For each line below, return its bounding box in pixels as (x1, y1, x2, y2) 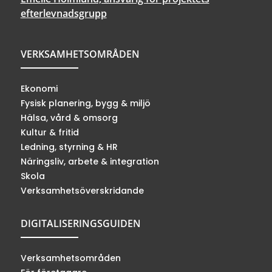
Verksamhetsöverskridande (20, 184, 144, 197)
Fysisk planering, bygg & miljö (20, 97, 151, 109)
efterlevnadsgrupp (20, 6, 107, 20)
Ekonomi (20, 82, 58, 95)
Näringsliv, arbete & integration (20, 155, 159, 168)
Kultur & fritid (20, 126, 79, 138)
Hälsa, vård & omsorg (20, 111, 118, 124)
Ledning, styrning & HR (20, 140, 118, 153)
